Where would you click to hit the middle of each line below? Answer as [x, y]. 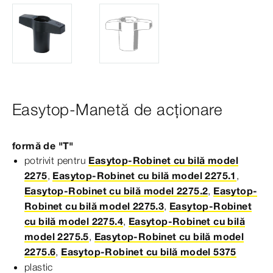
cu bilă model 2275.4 [74, 222]
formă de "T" [43, 146]
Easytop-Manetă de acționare [118, 110]
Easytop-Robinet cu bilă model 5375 [149, 252]
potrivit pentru [57, 161]
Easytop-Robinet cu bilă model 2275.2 [116, 191]
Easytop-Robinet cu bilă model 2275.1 [144, 176]
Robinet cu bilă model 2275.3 [94, 206]
